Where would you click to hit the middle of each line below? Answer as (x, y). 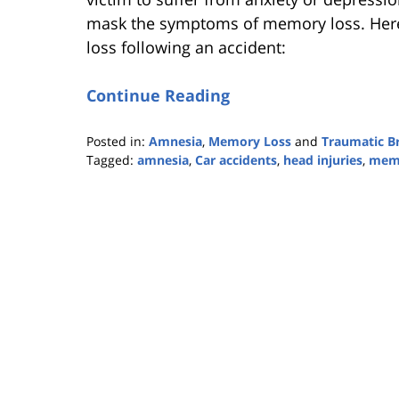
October (110, 196)
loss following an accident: (186, 47)
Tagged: (110, 159)
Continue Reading (158, 95)
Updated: (113, 177)
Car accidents (236, 159)
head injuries (323, 159)
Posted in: (116, 141)
